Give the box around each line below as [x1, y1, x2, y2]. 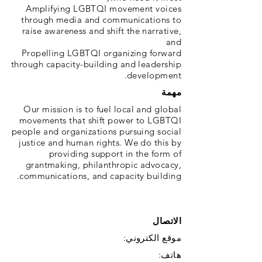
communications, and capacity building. [19, 170, 181, 181]
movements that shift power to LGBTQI [19, 115, 181, 126]
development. [127, 70, 181, 81]
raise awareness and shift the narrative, [22, 25, 181, 36]
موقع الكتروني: [123, 232, 181, 243]
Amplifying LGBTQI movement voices [26, 3, 181, 14]
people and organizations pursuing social [12, 126, 181, 137]
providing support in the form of [49, 148, 181, 159]
